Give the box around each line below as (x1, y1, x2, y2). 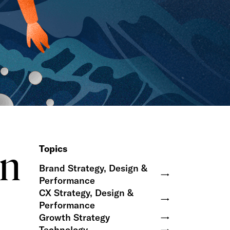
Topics (39, 143, 67, 155)
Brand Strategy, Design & (39, 162, 147, 174)
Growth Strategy (39, 212, 110, 223)
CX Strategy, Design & (39, 187, 133, 199)
